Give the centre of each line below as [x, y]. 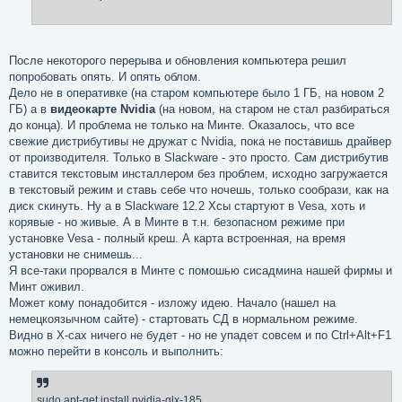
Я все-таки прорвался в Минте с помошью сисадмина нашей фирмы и [201, 270]
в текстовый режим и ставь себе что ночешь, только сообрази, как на [199, 189]
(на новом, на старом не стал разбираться [272, 109]
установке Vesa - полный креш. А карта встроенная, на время [177, 238]
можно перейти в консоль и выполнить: [116, 351]
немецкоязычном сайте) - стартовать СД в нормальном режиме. [184, 319]
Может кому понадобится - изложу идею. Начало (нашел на [172, 302]
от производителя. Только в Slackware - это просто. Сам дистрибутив [199, 157]
